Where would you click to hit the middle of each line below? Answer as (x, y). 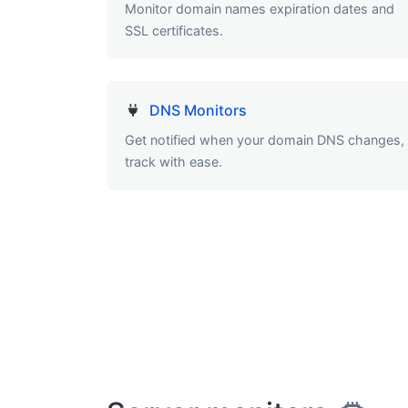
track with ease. (173, 162)
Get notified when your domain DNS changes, (265, 140)
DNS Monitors (198, 111)
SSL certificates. (174, 31)
